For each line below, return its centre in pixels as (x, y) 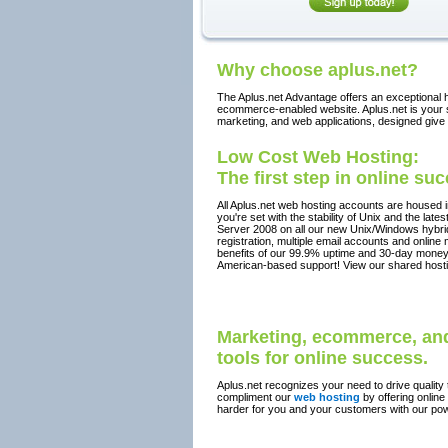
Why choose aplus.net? (317, 70)
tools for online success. (322, 358)
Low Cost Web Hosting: (318, 157)
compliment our (255, 397)
